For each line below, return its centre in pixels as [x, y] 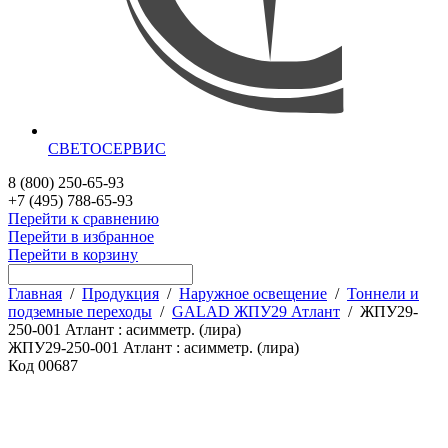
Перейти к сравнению [83, 218]
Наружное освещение [253, 293]
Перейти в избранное [81, 236]
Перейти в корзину [73, 254]
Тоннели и [383, 293]
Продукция [120, 293]
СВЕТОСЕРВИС [107, 148]
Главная [35, 293]
